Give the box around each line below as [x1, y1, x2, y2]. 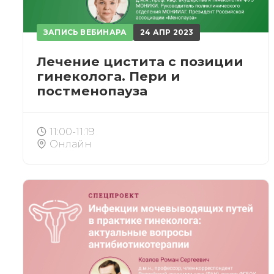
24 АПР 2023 [140, 28, 194, 37]
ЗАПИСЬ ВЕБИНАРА [43, 28, 127, 37]
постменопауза [37, 83, 147, 99]
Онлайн [50, 138, 92, 150]
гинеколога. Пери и [37, 68, 180, 84]
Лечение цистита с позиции [37, 54, 243, 70]
